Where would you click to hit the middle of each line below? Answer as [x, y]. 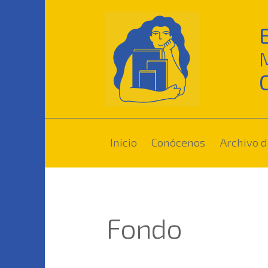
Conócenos [179, 142]
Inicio [124, 142]
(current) [227, 141]
